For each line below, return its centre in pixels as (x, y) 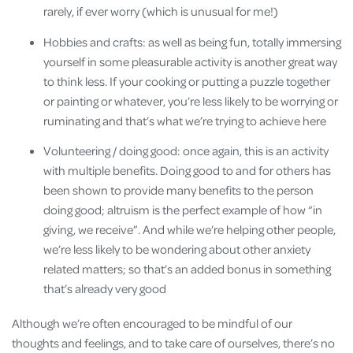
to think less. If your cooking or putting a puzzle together (187, 81)
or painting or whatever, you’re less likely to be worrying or (191, 100)
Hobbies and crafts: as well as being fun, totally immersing (192, 41)
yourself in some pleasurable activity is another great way (190, 61)
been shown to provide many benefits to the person (178, 190)
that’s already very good (106, 289)
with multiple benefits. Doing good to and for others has (187, 171)
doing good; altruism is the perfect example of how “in (183, 210)
